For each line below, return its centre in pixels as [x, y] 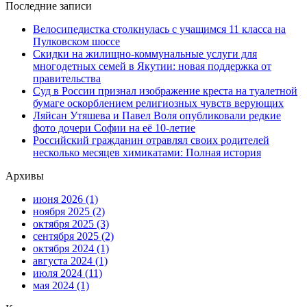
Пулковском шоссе [76, 42]
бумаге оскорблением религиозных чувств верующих [158, 103]
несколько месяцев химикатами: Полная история [147, 153]
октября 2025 [65, 224]
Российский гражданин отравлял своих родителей [151, 140]
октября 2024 [65, 249]
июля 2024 [59, 273]
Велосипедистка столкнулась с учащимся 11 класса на [159, 29]
